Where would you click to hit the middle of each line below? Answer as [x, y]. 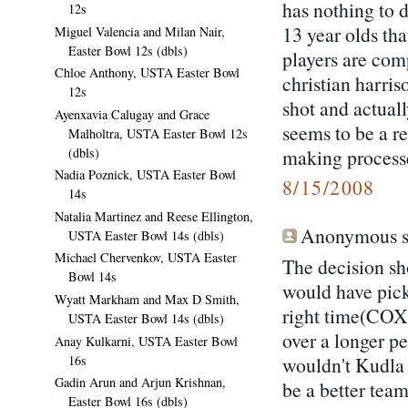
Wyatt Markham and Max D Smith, [147, 299]
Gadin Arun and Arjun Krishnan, [140, 382]
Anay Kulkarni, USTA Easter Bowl [146, 341]
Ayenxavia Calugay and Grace [132, 114]
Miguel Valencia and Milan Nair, [140, 31]
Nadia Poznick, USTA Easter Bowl [145, 175]
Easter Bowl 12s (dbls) [128, 50]
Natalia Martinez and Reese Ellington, [154, 216]
